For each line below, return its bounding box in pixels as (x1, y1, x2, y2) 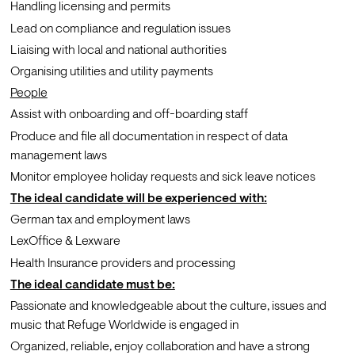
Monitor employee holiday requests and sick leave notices (10, 170, 315, 184)
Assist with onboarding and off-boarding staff (10, 109, 248, 122)
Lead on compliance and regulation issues (10, 22, 231, 36)
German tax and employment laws (10, 214, 190, 227)
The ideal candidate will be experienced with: (10, 192, 267, 205)
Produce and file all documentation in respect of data (10, 130, 288, 143)
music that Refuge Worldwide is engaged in (10, 319, 239, 332)
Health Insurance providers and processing (10, 257, 235, 270)
